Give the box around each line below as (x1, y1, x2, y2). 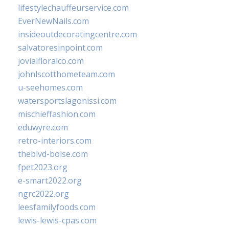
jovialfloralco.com (18, 55, 84, 66)
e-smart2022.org (18, 175, 82, 186)
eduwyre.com (18, 122, 68, 133)
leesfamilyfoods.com (18, 201, 96, 213)
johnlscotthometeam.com (18, 68, 115, 80)
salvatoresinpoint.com (18, 42, 103, 53)
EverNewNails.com (18, 15, 89, 27)
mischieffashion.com (18, 108, 96, 120)
